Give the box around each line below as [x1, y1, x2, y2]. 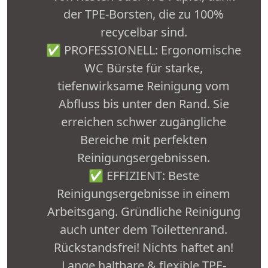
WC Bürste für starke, [84, 60, 203, 77]
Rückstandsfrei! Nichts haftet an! [54, 239, 233, 256]
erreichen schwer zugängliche [61, 114, 226, 130]
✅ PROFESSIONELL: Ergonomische [46, 42, 241, 59]
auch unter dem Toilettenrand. [60, 221, 227, 238]
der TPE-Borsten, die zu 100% [63, 6, 224, 23]
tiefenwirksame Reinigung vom [57, 78, 230, 95]
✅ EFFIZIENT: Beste [88, 167, 199, 184]
